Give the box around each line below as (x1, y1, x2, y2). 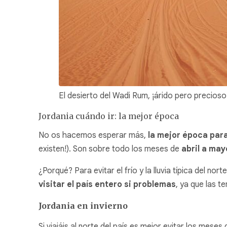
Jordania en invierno (39, 201, 128, 211)
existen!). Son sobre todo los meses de (39, 144, 181, 155)
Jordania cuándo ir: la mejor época (39, 111, 179, 122)
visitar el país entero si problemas (39, 179, 176, 190)
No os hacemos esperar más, (39, 130, 148, 141)
